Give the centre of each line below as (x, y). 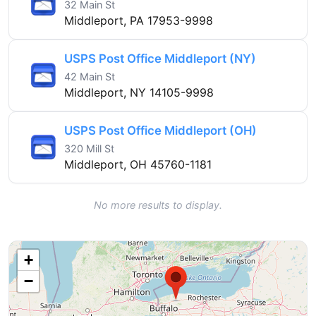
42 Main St (90, 76)
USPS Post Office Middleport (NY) (160, 58)
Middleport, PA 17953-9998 (139, 20)
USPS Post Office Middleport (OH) (160, 130)
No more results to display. (158, 205)
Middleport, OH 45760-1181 (138, 164)
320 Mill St (89, 148)
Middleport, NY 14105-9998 (139, 92)
